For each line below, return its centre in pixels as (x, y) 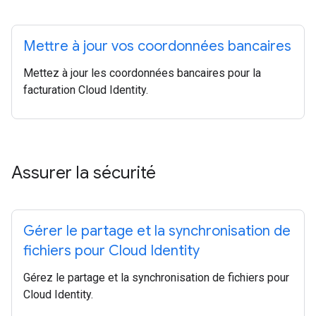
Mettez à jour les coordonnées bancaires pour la (142, 73)
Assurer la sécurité (84, 173)
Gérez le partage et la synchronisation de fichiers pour (156, 278)
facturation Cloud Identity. (86, 90)
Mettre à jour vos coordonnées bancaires (157, 46)
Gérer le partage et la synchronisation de (157, 231)
